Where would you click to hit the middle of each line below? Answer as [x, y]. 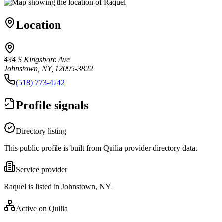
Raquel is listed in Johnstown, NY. [58, 186]
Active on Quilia [42, 208]
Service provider [42, 169]
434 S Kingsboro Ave [37, 59]
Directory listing [41, 131]
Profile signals [52, 105]
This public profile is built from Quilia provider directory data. [101, 148]
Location [38, 25]
